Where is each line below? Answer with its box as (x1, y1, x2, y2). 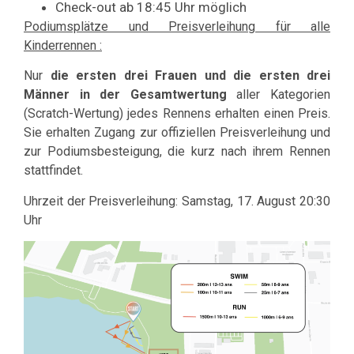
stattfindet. (24, 163, 83, 179)
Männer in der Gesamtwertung (24, 87, 227, 103)
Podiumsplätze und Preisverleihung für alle (24, 19, 330, 35)
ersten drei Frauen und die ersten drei (76, 68, 330, 84)
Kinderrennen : (24, 38, 102, 54)
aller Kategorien (226, 87, 331, 103)
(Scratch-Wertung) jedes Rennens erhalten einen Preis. (24, 106, 330, 122)
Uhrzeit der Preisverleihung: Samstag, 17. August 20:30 (24, 193, 330, 209)
